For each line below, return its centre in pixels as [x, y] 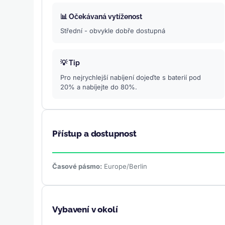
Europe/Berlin [125, 166]
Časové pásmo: [77, 166]
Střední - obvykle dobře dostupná [113, 31]
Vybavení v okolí [85, 210]
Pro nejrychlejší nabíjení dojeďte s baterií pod [131, 77]
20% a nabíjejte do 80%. [99, 87]
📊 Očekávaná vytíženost [101, 16]
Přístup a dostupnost [94, 134]
